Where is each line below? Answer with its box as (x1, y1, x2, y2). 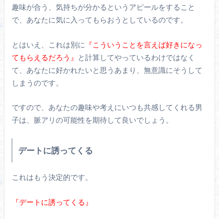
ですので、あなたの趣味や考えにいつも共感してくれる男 (11, 103, 202, 112)
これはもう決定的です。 (11, 173, 92, 182)
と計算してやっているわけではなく (77, 52, 195, 62)
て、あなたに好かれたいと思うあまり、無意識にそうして (11, 65, 202, 74)
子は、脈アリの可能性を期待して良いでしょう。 (11, 115, 173, 125)
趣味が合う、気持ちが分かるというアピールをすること (11, 2, 195, 12)
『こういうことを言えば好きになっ (85, 40, 202, 49)
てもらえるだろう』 (11, 52, 78, 62)
